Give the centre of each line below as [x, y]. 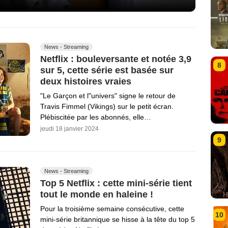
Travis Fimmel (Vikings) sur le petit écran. [107, 107]
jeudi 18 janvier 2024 [69, 129]
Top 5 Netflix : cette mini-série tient [116, 183]
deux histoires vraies [86, 81]
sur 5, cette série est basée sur [107, 70]
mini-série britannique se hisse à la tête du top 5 [118, 220]
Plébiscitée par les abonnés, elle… [96, 117]
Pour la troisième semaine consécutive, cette [112, 209]
